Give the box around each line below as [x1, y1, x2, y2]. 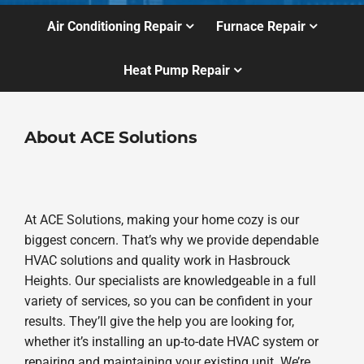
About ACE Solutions [24, 126, 197, 147]
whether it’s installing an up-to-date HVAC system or [24, 334, 318, 350]
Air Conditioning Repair [46, 19, 182, 35]
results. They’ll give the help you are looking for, [24, 314, 294, 330]
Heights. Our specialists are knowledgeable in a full [24, 273, 316, 289]
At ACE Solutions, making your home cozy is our [24, 212, 299, 228]
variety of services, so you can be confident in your [24, 293, 312, 310]
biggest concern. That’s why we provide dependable [24, 232, 318, 249]
